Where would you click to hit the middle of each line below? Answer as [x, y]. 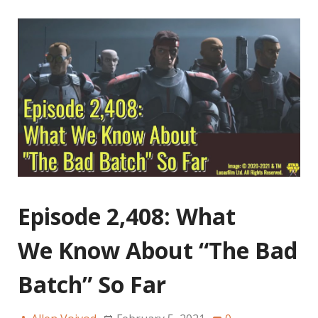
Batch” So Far [92, 285]
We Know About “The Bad [158, 251]
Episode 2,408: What [127, 216]
